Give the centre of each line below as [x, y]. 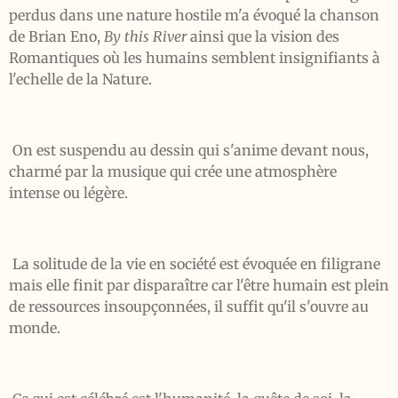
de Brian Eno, [56, 36]
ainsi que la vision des [263, 36]
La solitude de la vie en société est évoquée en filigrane [195, 264]
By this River [145, 36]
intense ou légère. [68, 193]
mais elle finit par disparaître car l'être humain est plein [199, 285]
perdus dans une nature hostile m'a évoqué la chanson [194, 15]
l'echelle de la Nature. [80, 79]
